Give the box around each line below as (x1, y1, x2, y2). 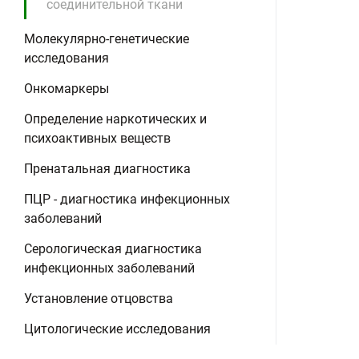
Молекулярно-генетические (24, 31, 189, 46)
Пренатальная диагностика (24, 161, 191, 176)
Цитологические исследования (24, 321, 211, 337)
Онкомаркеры (24, 81, 109, 96)
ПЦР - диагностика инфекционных (24, 192, 230, 207)
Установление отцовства (24, 291, 173, 306)
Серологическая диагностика (24, 241, 202, 256)
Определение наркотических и (24, 111, 207, 127)
